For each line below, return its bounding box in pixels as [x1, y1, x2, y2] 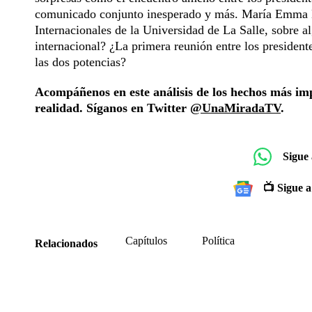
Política [202, 234, 235, 247]
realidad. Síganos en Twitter [35, 100, 190, 115]
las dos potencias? [35, 54, 126, 69]
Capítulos [125, 234, 167, 247]
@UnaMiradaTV [190, 100, 281, 115]
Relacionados [35, 237, 97, 249]
